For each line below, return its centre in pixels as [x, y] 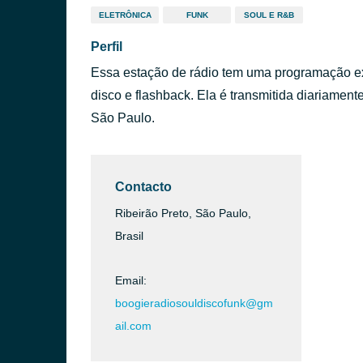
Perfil [107, 47]
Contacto [143, 187]
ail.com [133, 326]
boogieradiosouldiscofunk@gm [194, 303]
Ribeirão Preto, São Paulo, [183, 213]
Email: [131, 280]
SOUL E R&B [269, 15]
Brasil [129, 236]
